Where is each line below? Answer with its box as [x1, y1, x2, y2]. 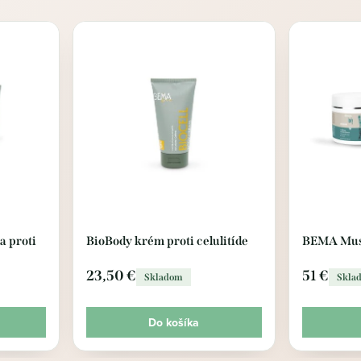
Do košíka [148, 314, 200, 330]
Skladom [143, 272, 183, 283]
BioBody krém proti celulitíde [85, 234, 248, 248]
